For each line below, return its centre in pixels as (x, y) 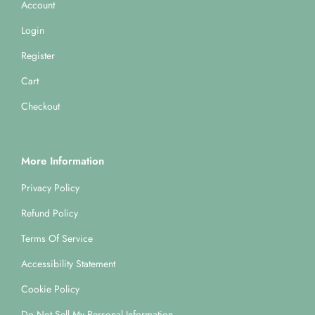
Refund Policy (50, 213)
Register (38, 56)
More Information (63, 161)
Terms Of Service (57, 239)
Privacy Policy (50, 188)
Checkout (40, 107)
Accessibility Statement (68, 264)
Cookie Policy (50, 289)
